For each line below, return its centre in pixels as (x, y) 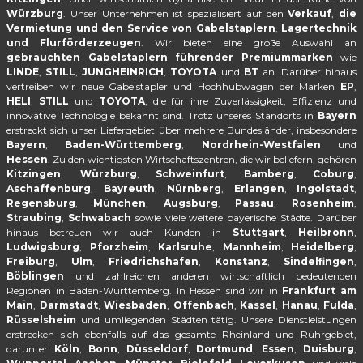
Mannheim (252, 247)
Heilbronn (326, 232)
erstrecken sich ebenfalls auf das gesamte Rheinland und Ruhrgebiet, (181, 334)
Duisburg (329, 349)
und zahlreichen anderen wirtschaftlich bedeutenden (210, 276)
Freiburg (31, 261)
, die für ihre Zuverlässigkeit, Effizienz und (251, 101)
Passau (255, 203)
